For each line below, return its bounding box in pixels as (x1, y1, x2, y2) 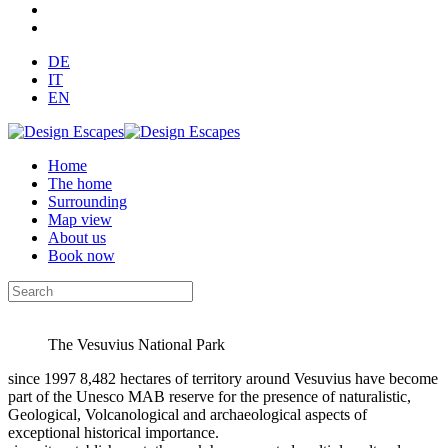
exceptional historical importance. (8, 424, 219, 441)
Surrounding (48, 193, 127, 210)
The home (48, 175, 112, 192)
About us (48, 229, 106, 246)
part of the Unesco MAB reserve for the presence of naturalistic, (8, 388, 411, 405)
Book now (48, 247, 115, 264)
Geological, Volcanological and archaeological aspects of (8, 406, 367, 423)
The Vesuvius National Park (48, 336, 225, 353)
